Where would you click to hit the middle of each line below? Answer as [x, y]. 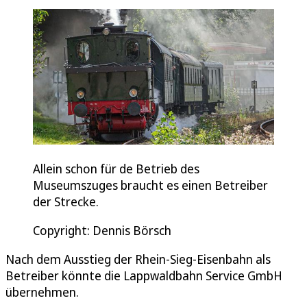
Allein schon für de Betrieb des [116, 168]
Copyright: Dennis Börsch [102, 230]
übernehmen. [42, 292]
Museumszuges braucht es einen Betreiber [150, 185]
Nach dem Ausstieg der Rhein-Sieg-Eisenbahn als [138, 259]
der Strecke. [66, 201]
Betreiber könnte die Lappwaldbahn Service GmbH [144, 275]
